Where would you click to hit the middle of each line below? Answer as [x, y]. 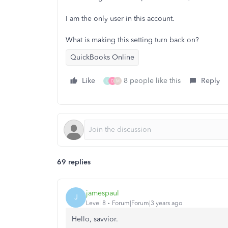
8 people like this [152, 81]
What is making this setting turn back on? [132, 40]
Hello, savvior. [95, 219]
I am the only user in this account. [120, 19]
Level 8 [96, 203]
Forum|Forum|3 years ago [147, 203]
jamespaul [103, 193]
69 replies [74, 162]
